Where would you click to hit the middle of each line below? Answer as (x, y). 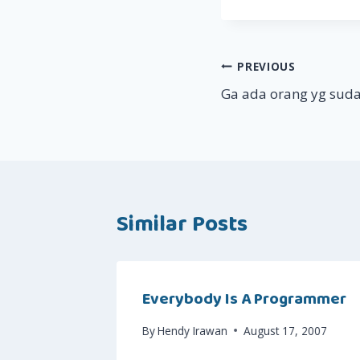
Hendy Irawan (193, 330)
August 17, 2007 (286, 330)
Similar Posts (182, 225)
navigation (275, 104)
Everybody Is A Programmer (244, 299)
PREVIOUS (266, 66)
